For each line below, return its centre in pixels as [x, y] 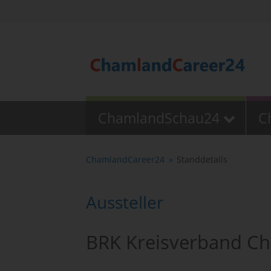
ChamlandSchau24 [159, 118]
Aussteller [125, 202]
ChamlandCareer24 [125, 159]
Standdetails [202, 159]
